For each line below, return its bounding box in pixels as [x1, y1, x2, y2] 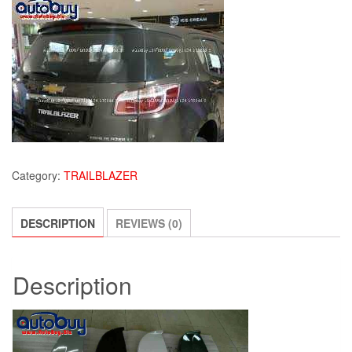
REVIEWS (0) [115, 215, 182, 232]
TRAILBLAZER [64, 167, 137, 184]
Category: [12, 167, 64, 184]
